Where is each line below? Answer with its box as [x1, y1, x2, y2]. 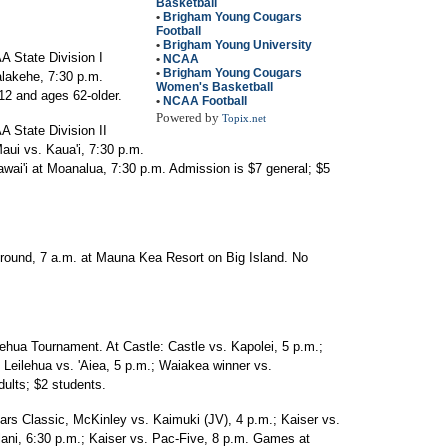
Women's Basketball [156, 80, 273, 94]
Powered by [156, 110, 222, 125]
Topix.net [222, 113, 266, 124]
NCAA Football [163, 94, 247, 108]
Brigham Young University [163, 38, 312, 52]
